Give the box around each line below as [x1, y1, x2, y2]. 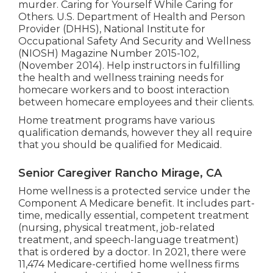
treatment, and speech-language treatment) [18, 233, 239, 246]
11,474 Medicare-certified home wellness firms [18, 258, 239, 270]
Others [18, 10, 52, 23]
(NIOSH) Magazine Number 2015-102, [18, 47, 199, 59]
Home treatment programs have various [18, 114, 214, 126]
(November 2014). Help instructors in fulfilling [18, 59, 241, 71]
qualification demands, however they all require [18, 126, 252, 138]
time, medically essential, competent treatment [18, 209, 249, 221]
